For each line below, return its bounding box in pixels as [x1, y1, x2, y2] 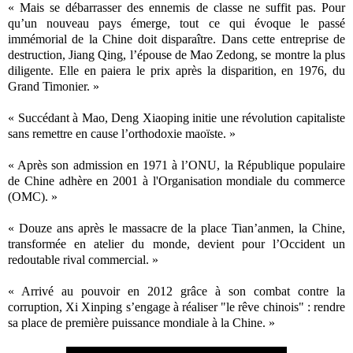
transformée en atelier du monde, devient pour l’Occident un [8, 236, 345, 251]
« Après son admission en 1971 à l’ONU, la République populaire [8, 158, 345, 172]
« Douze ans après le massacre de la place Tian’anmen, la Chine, [8, 221, 345, 235]
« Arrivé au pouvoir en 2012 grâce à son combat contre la [8, 284, 345, 298]
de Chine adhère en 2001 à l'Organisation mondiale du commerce [8, 173, 345, 188]
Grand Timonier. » [8, 79, 99, 93]
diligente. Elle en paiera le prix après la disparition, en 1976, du [8, 63, 345, 77]
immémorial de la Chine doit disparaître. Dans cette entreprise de [8, 32, 345, 46]
